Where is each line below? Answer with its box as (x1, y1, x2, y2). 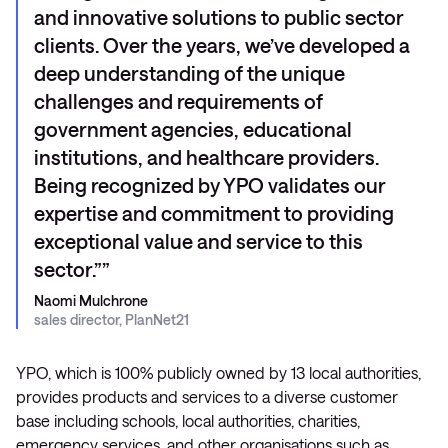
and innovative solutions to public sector (34, 5, 404, 29)
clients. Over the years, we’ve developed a (34, 33, 410, 57)
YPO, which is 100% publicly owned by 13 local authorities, (16, 363, 421, 382)
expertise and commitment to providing (34, 201, 394, 225)
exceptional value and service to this (34, 229, 363, 253)
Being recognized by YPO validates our (34, 173, 386, 197)
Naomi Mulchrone (34, 292, 148, 309)
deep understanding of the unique (34, 61, 345, 85)
